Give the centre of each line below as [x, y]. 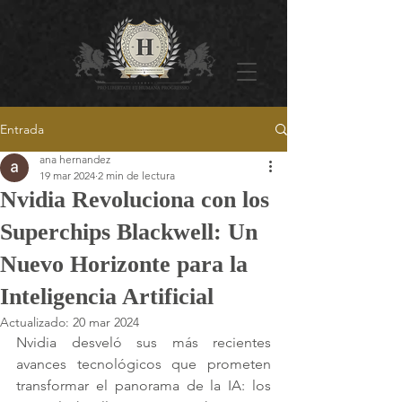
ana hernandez [75, 159]
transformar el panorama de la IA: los [144, 385]
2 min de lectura [136, 175]
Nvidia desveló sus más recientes [144, 342]
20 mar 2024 [106, 322]
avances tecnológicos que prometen [144, 364]
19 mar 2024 [67, 175]
